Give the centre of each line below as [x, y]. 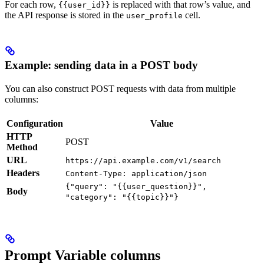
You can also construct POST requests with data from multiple [120, 89]
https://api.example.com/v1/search [143, 161]
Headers [23, 173]
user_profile [154, 16]
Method [22, 147]
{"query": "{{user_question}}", [136, 187]
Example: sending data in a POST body [101, 65]
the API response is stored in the [65, 15]
